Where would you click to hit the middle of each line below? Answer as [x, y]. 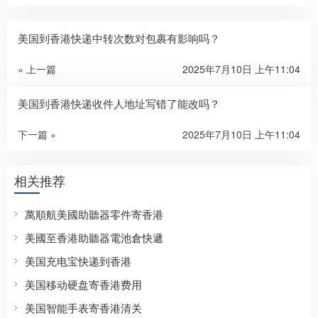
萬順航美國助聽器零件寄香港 [94, 214]
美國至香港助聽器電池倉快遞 [94, 237]
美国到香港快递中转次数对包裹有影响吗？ [119, 38]
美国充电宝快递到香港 [78, 261]
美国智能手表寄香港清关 [83, 307]
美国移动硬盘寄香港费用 [83, 284]
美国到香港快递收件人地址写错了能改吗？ [119, 103]
